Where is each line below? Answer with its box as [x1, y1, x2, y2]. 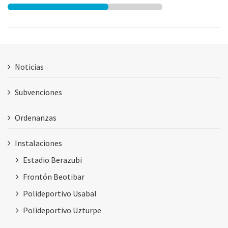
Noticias [15, 61, 44, 72]
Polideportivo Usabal [23, 188, 97, 198]
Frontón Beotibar [23, 171, 84, 182]
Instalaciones [15, 137, 62, 148]
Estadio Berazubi [23, 154, 82, 165]
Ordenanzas [15, 112, 56, 123]
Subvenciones [15, 87, 62, 97]
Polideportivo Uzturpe [23, 205, 101, 215]
